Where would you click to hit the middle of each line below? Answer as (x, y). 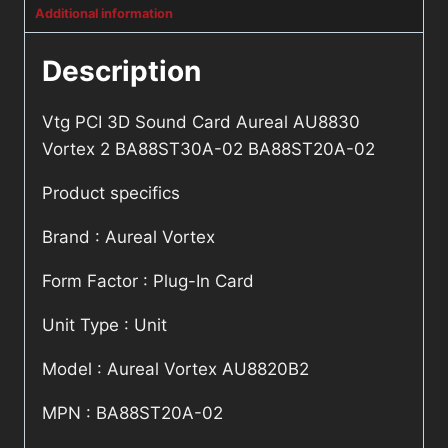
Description (121, 71)
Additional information (104, 14)
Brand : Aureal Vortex (128, 237)
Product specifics (111, 193)
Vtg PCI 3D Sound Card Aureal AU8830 (201, 122)
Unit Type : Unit (104, 325)
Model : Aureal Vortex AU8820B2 (175, 369)
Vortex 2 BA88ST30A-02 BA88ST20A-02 (208, 149)
